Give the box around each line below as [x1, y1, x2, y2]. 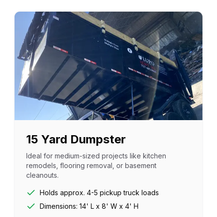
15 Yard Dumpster [26, 132, 126, 146]
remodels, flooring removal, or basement [26, 161, 157, 170]
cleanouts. [26, 171, 59, 179]
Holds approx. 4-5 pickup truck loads [40, 188, 159, 197]
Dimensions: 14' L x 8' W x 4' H [40, 202, 139, 210]
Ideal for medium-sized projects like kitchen [26, 152, 167, 160]
